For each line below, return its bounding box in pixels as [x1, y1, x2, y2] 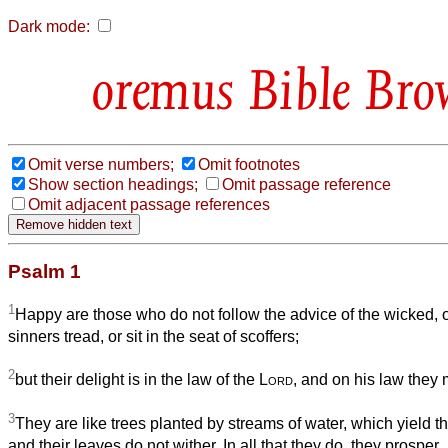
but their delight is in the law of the [15, 371, 259, 389]
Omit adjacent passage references [28, 195, 270, 213]
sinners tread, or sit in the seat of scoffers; [8, 328, 299, 346]
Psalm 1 [8, 260, 81, 282]
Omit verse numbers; [28, 155, 174, 173]
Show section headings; [28, 175, 198, 193]
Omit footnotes [198, 155, 300, 173]
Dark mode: [8, 18, 90, 35]
